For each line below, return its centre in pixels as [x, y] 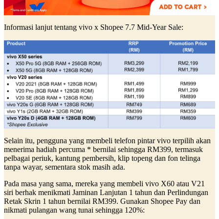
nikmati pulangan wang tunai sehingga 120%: [75, 210]
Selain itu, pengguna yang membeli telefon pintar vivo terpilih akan [107, 140]
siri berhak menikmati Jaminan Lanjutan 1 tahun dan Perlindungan [106, 192]
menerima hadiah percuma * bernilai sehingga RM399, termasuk [103, 149]
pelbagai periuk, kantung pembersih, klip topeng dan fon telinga [102, 158]
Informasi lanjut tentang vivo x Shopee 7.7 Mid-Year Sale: [94, 27]
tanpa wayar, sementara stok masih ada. [66, 167]
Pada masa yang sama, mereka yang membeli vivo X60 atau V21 [104, 183]
